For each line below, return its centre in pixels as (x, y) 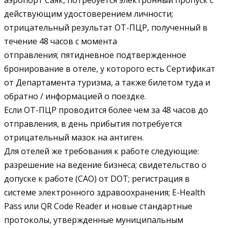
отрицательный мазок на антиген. (74, 137)
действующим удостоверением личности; (89, 13)
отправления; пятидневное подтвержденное (95, 55)
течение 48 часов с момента (61, 41)
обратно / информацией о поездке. (75, 96)
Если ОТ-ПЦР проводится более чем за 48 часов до (106, 110)
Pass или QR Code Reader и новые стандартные (98, 206)
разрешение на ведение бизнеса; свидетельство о (105, 165)
